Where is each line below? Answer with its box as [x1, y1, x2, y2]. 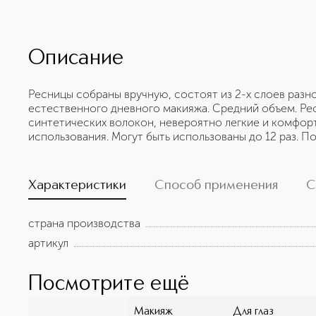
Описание [28, 48, 124, 69]
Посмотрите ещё [28, 274, 190, 295]
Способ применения [154, 178, 278, 193]
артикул [28, 236, 68, 250]
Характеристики [28, 178, 126, 193]
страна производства [28, 217, 140, 230]
